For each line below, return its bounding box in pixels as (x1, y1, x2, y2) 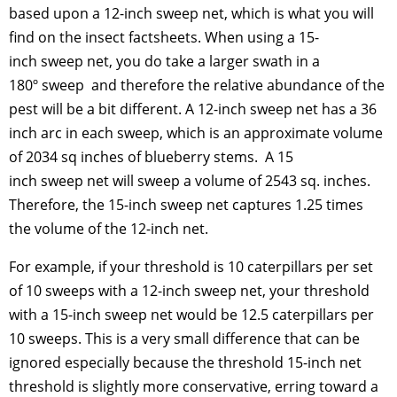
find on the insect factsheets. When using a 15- (9, 27, 319, 48)
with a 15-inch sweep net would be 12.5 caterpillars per (9, 305, 374, 325)
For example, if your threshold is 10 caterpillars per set (9, 257, 373, 277)
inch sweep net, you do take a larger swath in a (9, 51, 320, 72)
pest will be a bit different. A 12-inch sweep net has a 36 (9, 99, 377, 120)
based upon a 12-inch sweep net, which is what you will (9, 4, 374, 24)
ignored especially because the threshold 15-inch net (9, 353, 362, 373)
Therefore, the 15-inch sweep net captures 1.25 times (9, 195, 363, 215)
